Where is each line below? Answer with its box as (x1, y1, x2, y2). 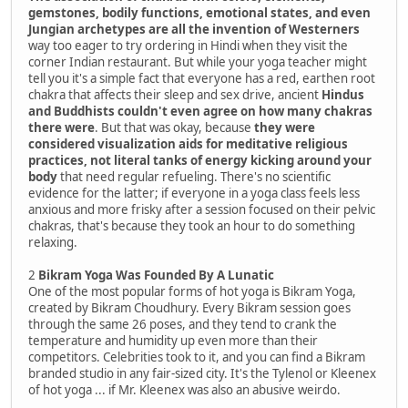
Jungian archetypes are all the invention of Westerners (28, 20, 360, 37)
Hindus (321, 86, 364, 103)
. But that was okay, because (95, 118, 254, 136)
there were (28, 118, 95, 136)
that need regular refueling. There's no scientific (57, 168, 331, 185)
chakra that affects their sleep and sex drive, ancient (28, 86, 321, 103)
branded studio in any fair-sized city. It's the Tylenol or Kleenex (28, 364, 376, 382)
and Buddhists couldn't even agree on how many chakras (28, 102, 372, 119)
